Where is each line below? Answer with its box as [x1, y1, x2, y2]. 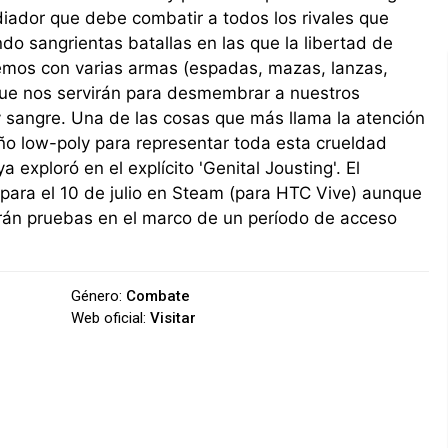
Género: [71, 286, 127, 305]
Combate [126, 286, 191, 305]
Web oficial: [71, 308, 151, 327]
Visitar [150, 308, 197, 327]
